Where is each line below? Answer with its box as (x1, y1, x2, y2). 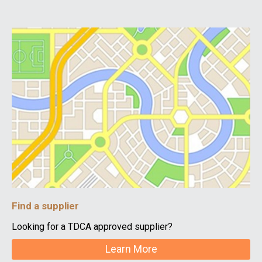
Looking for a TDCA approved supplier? (12, 220, 173, 232)
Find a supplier (12, 199, 79, 212)
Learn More (105, 243, 157, 256)
